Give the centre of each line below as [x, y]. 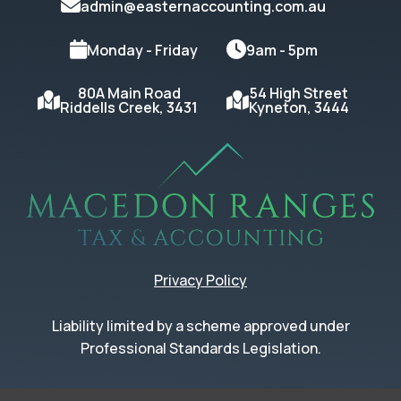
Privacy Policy [200, 281]
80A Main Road [129, 94]
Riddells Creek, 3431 [129, 108]
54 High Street [299, 94]
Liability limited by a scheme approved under [200, 326]
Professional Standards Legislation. [200, 349]
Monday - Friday [142, 50]
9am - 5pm [282, 50]
